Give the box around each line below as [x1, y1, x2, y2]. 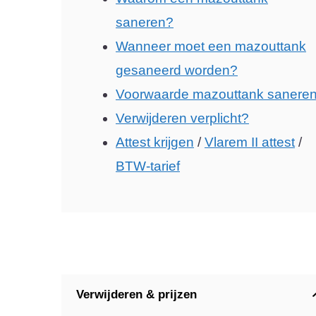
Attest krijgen [116, 134, 194, 150]
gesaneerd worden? [116, 62, 238, 78]
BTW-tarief [116, 158, 180, 174]
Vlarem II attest [205, 134, 295, 150]
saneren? [116, 14, 174, 30]
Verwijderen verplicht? [116, 110, 249, 126]
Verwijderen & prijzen [76, 288, 197, 301]
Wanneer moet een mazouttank [116, 38, 306, 54]
